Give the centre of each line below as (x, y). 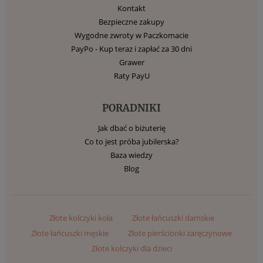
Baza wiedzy (131, 155)
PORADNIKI (131, 108)
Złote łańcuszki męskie (70, 233)
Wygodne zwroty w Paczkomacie (131, 35)
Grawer (131, 62)
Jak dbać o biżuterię (131, 128)
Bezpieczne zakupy (131, 21)
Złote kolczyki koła (81, 218)
